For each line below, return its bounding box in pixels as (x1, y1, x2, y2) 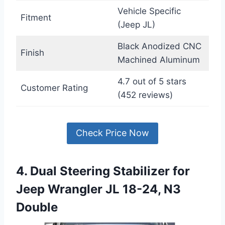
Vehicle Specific (117, 6, 181, 17)
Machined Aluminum (117, 55, 200, 65)
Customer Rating (20, 83, 88, 93)
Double (16, 199, 58, 214)
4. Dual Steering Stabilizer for (16, 163, 190, 178)
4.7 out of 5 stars (117, 76, 186, 87)
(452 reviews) (117, 90, 173, 100)
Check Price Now (76, 128, 149, 139)
